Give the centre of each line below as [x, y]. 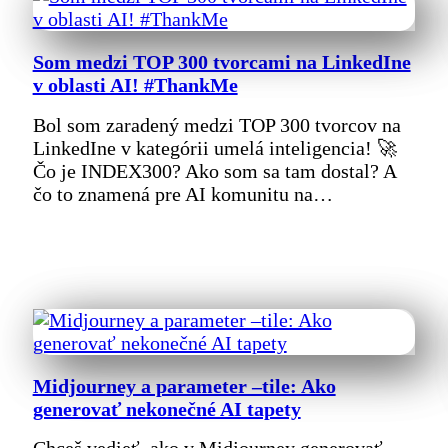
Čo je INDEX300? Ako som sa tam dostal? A [214, 170]
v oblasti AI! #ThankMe [135, 85]
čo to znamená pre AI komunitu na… [182, 193]
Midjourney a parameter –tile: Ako [184, 385]
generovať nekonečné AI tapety [166, 408]
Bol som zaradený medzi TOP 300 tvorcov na [216, 124]
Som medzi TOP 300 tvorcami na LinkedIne [221, 62]
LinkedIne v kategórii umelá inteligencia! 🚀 [214, 147]
